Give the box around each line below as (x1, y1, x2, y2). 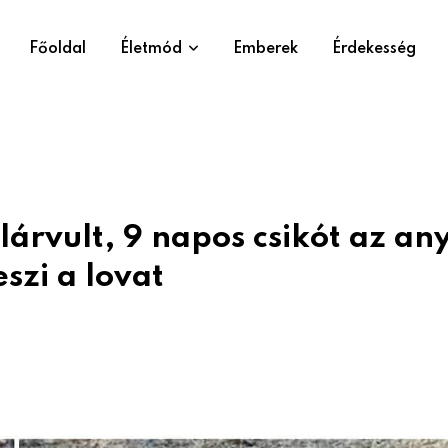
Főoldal (29, 41, 86, 57)
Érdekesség (332, 41, 416, 57)
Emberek (233, 41, 298, 57)
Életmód (120, 41, 182, 57)
